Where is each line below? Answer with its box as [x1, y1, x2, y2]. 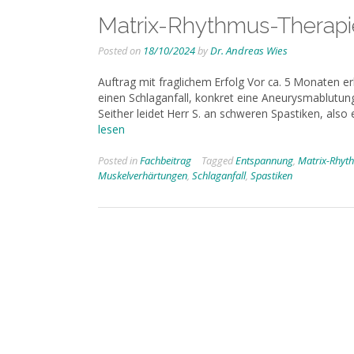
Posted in [98, 153, 140, 168]
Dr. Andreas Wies [210, 43, 288, 58]
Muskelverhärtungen [98, 168, 187, 183]
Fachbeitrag [140, 153, 191, 168]
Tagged [201, 153, 235, 168]
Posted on [98, 43, 143, 58]
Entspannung [235, 153, 293, 168]
